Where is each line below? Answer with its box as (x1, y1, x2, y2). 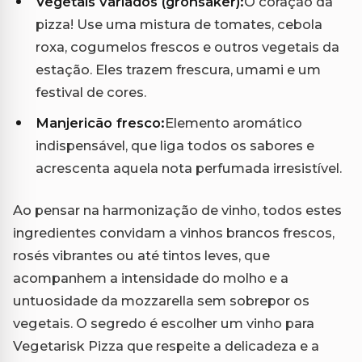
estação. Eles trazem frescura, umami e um (36, 61, 321, 78)
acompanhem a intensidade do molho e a (13, 270, 288, 287)
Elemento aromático (165, 115, 302, 132)
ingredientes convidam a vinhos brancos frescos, (13, 225, 335, 242)
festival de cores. (36, 84, 146, 101)
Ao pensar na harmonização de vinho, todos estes (13, 202, 342, 219)
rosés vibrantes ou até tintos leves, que (13, 247, 270, 264)
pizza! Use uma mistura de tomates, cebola (36, 16, 322, 33)
